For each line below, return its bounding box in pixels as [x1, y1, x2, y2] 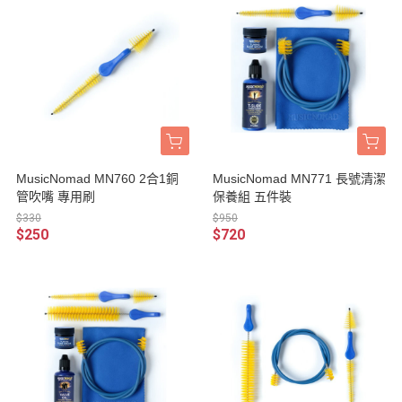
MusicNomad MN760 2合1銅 [16, 170, 179, 186]
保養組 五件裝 [213, 188, 292, 204]
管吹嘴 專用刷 [16, 188, 95, 204]
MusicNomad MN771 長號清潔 [213, 170, 386, 186]
